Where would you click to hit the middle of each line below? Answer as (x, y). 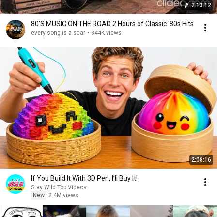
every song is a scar (58, 33)
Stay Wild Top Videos (59, 188)
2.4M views (63, 195)
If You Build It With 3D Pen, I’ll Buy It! (84, 178)
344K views (106, 33)
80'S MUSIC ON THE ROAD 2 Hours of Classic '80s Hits (153, 24)
